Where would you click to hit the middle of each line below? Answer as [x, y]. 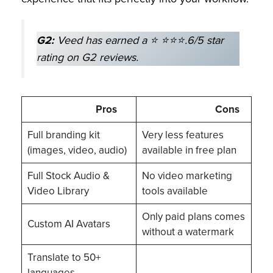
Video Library [58, 191]
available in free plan [190, 151]
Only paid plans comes [193, 217]
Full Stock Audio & [68, 176]
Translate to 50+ [64, 258]
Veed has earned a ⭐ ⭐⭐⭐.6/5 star [139, 40]
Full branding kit [63, 135]
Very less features [183, 135]
